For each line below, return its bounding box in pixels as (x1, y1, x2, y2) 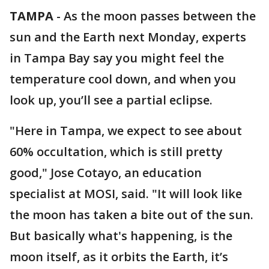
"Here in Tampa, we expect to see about (10, 122, 242, 139)
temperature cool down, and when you (10, 71, 236, 87)
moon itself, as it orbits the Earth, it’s (10, 249, 228, 265)
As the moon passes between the (64, 8, 256, 24)
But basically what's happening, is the (10, 228, 232, 244)
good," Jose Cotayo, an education (10, 165, 202, 181)
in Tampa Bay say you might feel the (10, 50, 224, 66)
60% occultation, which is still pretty (10, 144, 223, 160)
